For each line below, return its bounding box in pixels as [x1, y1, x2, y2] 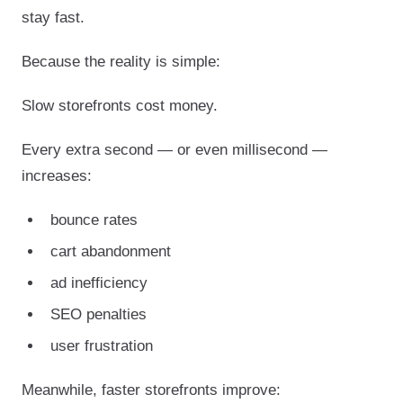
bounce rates [50, 210, 138, 228]
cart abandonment [50, 242, 171, 260]
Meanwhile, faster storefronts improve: [22, 381, 281, 399]
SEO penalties [50, 305, 147, 323]
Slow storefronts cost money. [22, 96, 218, 114]
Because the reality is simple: [22, 52, 220, 70]
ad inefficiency [50, 273, 148, 291]
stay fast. [22, 8, 85, 26]
